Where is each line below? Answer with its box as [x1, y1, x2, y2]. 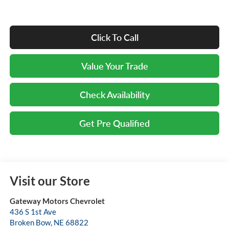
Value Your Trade [81, 60, 148, 72]
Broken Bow [9, 218, 51, 227]
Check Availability [79, 89, 150, 101]
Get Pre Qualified [79, 118, 150, 129]
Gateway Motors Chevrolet [9, 196, 105, 206]
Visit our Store [9, 173, 90, 189]
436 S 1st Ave [9, 207, 56, 217]
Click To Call [90, 32, 139, 43]
